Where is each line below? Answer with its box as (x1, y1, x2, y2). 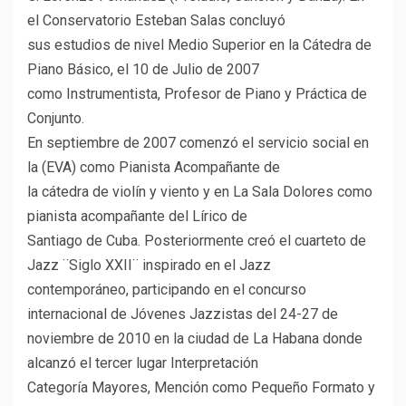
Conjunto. (27, 110, 84, 128)
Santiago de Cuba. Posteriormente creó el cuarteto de (27, 232, 366, 250)
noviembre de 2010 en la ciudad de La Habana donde (27, 330, 362, 348)
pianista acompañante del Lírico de (27, 208, 247, 226)
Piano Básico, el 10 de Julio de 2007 (27, 61, 259, 79)
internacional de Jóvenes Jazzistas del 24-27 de (27, 305, 338, 324)
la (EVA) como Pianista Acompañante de (27, 159, 280, 177)
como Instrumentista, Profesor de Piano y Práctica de (27, 85, 367, 103)
